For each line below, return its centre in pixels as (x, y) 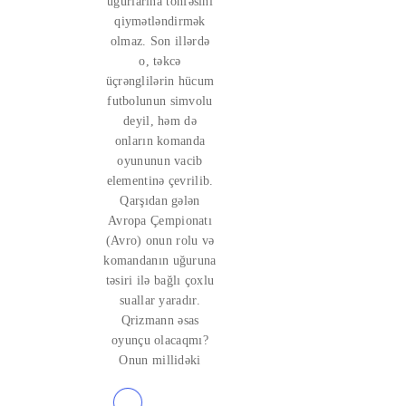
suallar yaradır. (160, 300)
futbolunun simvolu (160, 101)
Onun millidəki (160, 360)
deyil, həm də (160, 121)
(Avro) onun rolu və (160, 241)
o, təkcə (160, 61)
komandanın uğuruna (160, 261)
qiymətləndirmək (160, 21)
